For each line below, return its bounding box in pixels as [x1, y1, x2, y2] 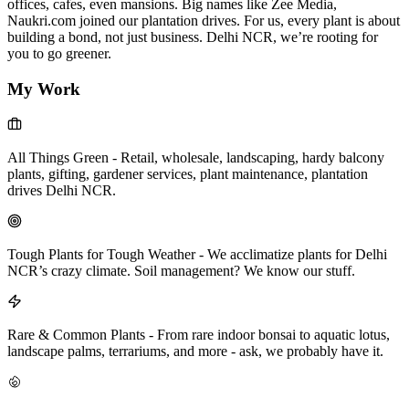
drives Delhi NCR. [7, 182, 116, 198]
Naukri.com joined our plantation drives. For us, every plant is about [7, 13, 400, 29]
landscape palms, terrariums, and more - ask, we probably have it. [7, 342, 383, 359]
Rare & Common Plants [7, 326, 145, 342]
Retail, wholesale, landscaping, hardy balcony [121, 149, 384, 165]
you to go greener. [7, 46, 111, 62]
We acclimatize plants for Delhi [207, 246, 387, 262]
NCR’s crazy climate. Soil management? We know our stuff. [7, 262, 355, 278]
